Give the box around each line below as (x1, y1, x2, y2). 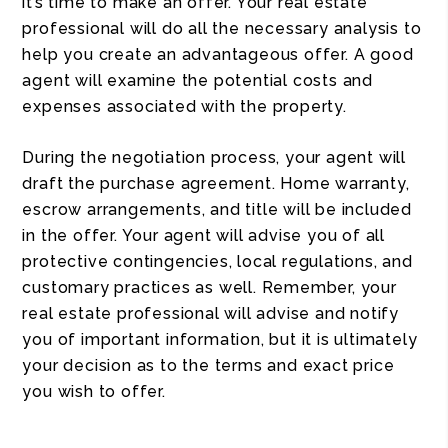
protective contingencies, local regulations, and (22, 252, 413, 271)
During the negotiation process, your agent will (22, 148, 406, 167)
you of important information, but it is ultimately (22, 330, 418, 349)
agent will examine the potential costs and (22, 71, 373, 90)
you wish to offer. (22, 382, 166, 401)
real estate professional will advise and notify (22, 304, 399, 323)
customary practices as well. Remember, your (22, 278, 397, 297)
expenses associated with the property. (22, 97, 347, 116)
